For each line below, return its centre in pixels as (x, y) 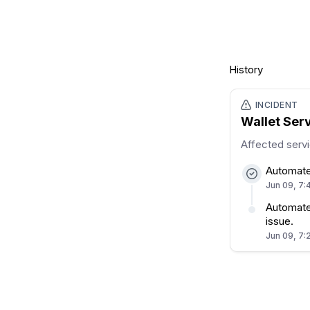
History (246, 70)
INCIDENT (277, 105)
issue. (280, 221)
